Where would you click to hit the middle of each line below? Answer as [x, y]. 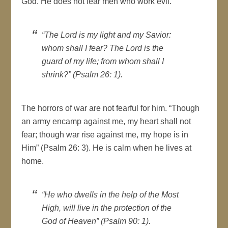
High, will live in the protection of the [107, 208]
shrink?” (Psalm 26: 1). [82, 74]
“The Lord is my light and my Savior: [107, 35]
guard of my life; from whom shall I [103, 61]
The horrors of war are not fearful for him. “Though [111, 108]
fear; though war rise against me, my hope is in [105, 134]
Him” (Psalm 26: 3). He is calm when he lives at [107, 148]
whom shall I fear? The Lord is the [103, 48]
